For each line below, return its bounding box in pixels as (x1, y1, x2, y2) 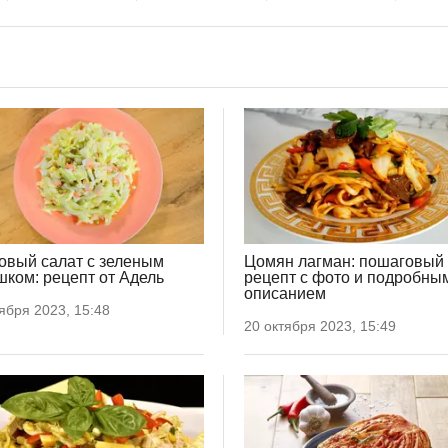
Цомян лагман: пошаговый (244, 253, 444, 271)
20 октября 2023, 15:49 (244, 318, 396, 335)
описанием (244, 285, 326, 303)
